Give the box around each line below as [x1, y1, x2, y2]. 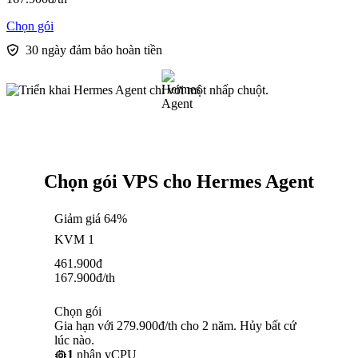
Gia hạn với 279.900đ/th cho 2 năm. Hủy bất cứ [54, 319, 296, 333]
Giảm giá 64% [54, 212, 127, 226]
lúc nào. [54, 333, 94, 348]
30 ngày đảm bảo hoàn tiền [26, 43, 162, 58]
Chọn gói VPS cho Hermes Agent [44, 171, 314, 193]
